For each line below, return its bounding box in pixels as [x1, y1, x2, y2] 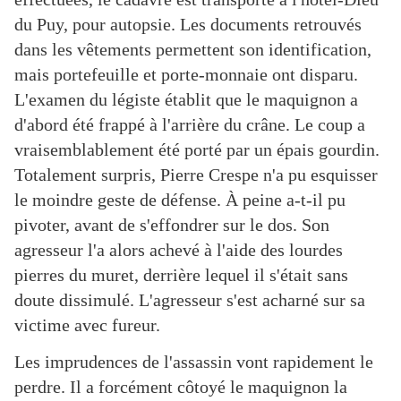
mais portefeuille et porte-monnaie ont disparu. [14, 64, 358, 85]
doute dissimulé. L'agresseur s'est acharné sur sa [14, 290, 365, 311]
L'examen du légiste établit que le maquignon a [14, 90, 358, 110]
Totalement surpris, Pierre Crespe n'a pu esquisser [14, 165, 378, 185]
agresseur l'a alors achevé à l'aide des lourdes [14, 240, 343, 260]
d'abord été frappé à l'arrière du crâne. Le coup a [14, 115, 365, 135]
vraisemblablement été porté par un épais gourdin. [14, 140, 380, 160]
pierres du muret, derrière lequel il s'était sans [14, 265, 348, 286]
